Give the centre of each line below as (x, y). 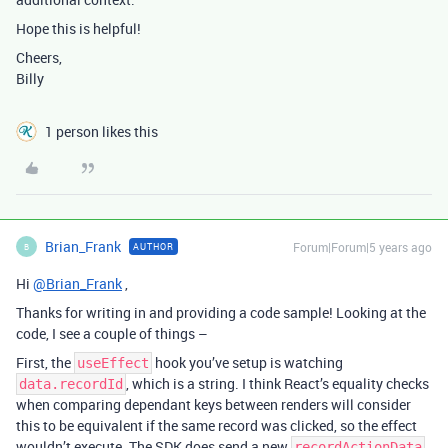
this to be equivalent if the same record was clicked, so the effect (216, 425)
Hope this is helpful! (78, 28)
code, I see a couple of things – (112, 333)
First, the (45, 362)
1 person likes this (101, 131)
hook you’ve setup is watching (247, 362)
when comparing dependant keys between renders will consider (213, 404)
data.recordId (71, 384)
